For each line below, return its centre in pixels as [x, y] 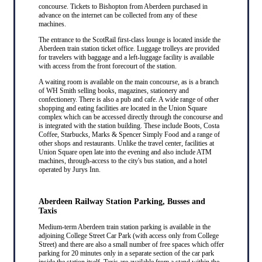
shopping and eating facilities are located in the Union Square [123, 108]
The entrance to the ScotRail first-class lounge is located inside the [129, 39]
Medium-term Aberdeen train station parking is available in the [124, 227]
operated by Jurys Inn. [69, 169]
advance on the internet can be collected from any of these [118, 15]
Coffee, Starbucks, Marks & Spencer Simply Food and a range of [129, 134]
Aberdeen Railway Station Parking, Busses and [122, 201]
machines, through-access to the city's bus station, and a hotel [123, 161]
